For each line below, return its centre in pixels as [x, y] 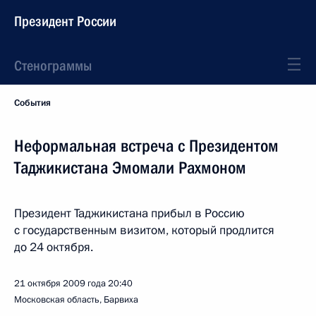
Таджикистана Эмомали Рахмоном [130, 168]
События [32, 103]
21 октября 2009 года [60, 284]
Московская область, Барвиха [76, 300]
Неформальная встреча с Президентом [146, 146]
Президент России [65, 21]
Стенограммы [53, 66]
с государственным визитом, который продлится [144, 230]
